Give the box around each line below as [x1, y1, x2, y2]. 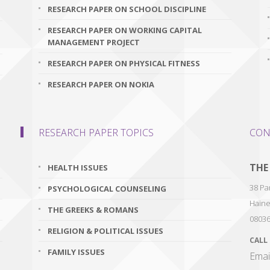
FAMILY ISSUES [48, 246, 105, 257]
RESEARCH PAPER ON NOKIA [48, 79, 154, 90]
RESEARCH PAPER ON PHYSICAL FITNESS [48, 58, 200, 69]
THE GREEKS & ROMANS [48, 204, 139, 215]
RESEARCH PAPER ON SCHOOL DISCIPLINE [48, 4, 206, 14]
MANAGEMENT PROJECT [48, 37, 140, 48]
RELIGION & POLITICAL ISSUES [48, 225, 163, 236]
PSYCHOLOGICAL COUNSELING [48, 183, 166, 194]
